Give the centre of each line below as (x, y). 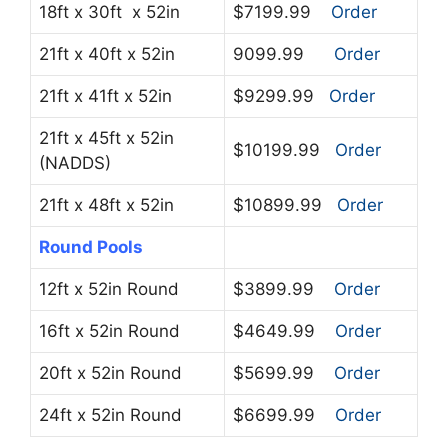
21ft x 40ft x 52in (109, 54)
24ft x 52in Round (110, 415)
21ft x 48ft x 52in (106, 205)
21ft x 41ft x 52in (105, 96)
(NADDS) (75, 163)
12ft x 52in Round (109, 289)
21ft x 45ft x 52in (106, 138)
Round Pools (91, 247)
